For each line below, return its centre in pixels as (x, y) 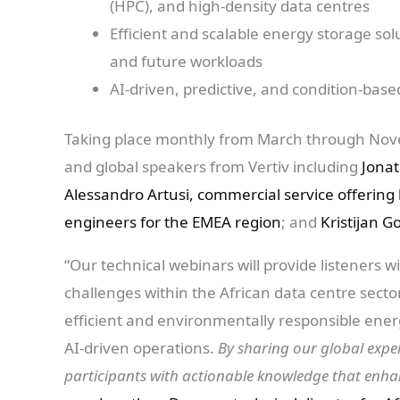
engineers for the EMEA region (173, 222)
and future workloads (186, 61)
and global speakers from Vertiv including (213, 167)
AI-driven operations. (141, 348)
